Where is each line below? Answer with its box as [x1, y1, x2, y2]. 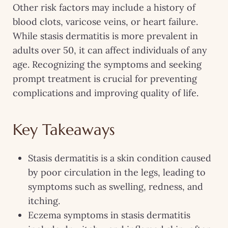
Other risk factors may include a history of [13, 1, 195, 13]
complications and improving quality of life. [13, 87, 198, 99]
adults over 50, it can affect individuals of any [13, 44, 207, 56]
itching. [28, 194, 60, 207]
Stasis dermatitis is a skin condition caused [28, 152, 211, 164]
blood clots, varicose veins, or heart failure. [13, 15, 198, 27]
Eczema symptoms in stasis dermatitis [28, 209, 190, 221]
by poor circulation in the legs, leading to [28, 166, 206, 178]
